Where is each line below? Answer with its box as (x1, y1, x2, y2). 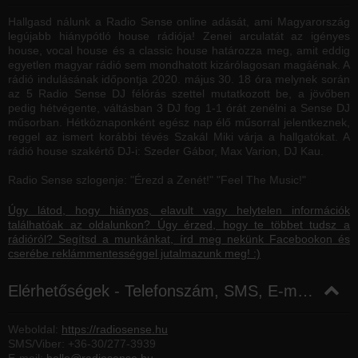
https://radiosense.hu (62, 323, 168, 336)
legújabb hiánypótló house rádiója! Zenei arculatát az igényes (8, 30, 350, 43)
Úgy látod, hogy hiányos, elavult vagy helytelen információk (8, 204, 350, 217)
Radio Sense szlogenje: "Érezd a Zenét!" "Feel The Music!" (8, 173, 306, 187)
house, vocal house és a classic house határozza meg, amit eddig (8, 44, 350, 58)
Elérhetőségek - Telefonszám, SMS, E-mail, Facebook (297, 282, 313, 300)
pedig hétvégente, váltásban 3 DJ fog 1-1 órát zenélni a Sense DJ (8, 101, 350, 115)
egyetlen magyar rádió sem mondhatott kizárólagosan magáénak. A (8, 58, 350, 72)
